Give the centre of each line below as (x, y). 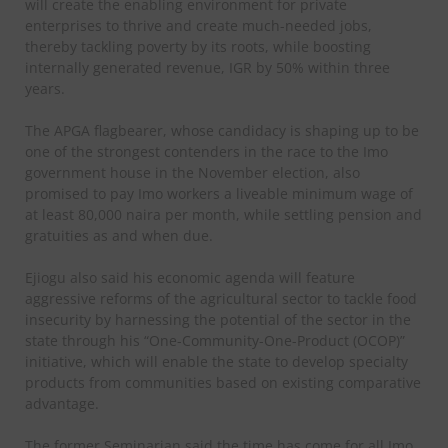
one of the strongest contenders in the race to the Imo (206, 152)
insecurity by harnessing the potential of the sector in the (218, 320)
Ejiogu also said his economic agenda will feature (190, 278)
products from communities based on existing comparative (223, 383)
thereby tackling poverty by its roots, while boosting (198, 47)
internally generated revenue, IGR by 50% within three (207, 68)
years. (45, 89)
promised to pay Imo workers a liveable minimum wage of (219, 194)
